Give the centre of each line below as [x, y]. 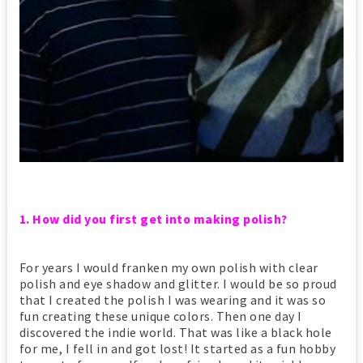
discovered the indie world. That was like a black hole [175, 333]
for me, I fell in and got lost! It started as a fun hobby [177, 349]
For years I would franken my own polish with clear [169, 268]
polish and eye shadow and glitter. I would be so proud [178, 284]
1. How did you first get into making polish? [155, 219]
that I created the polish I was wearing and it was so [173, 300]
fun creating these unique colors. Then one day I [160, 316]
